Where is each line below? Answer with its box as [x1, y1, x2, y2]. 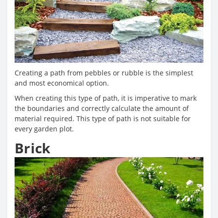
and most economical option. [15, 78, 109, 88]
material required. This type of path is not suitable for [15, 114, 191, 124]
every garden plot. [15, 124, 74, 134]
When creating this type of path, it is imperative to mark [15, 93, 197, 103]
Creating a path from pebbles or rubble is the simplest [15, 68, 193, 78]
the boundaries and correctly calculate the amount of [15, 104, 189, 113]
